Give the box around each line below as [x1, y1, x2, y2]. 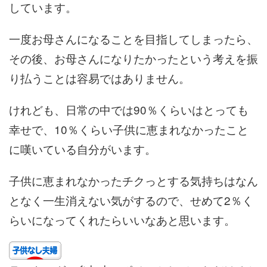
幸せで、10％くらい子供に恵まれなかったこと [9, 120, 249, 137]
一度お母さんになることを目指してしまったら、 [9, 30, 258, 46]
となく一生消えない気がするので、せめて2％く [9, 191, 253, 208]
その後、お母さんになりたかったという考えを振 [9, 49, 258, 66]
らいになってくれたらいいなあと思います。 [9, 211, 235, 228]
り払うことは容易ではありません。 [9, 69, 190, 86]
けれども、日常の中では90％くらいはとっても [9, 101, 249, 117]
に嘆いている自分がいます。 [9, 140, 156, 157]
